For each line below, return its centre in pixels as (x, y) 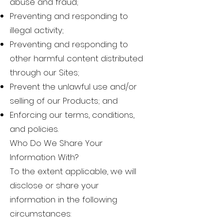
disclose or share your (54, 186)
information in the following (64, 200)
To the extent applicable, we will (73, 172)
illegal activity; (37, 30)
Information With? (44, 157)
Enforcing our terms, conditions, (72, 115)
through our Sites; (45, 73)
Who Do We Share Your (56, 143)
